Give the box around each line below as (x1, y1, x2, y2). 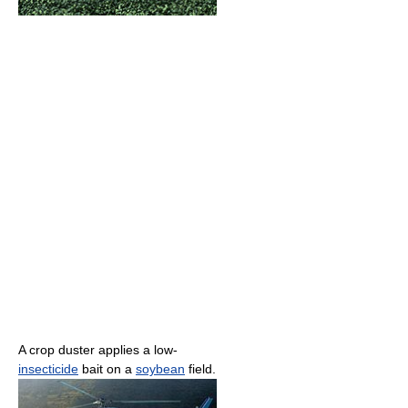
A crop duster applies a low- (18, 342, 178, 357)
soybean (136, 361, 185, 376)
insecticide (18, 361, 78, 376)
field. (185, 361, 216, 376)
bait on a (78, 361, 136, 376)
